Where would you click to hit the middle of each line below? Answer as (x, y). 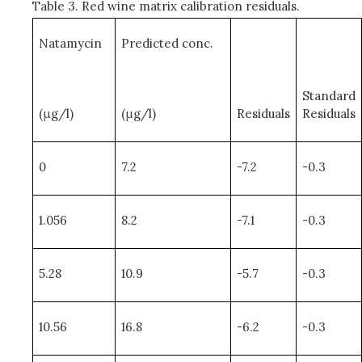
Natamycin (70, 43)
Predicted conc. (168, 43)
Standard (329, 95)
